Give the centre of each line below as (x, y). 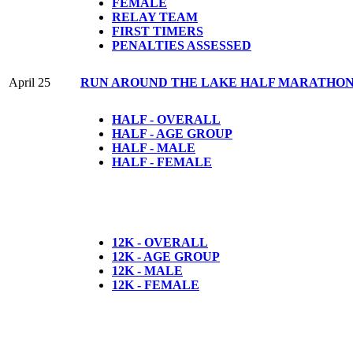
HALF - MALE (154, 147)
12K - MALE (147, 270)
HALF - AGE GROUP (172, 133)
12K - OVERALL (160, 242)
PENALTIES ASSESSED (182, 45)
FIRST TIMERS (158, 31)
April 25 (30, 82)
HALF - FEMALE (162, 162)
